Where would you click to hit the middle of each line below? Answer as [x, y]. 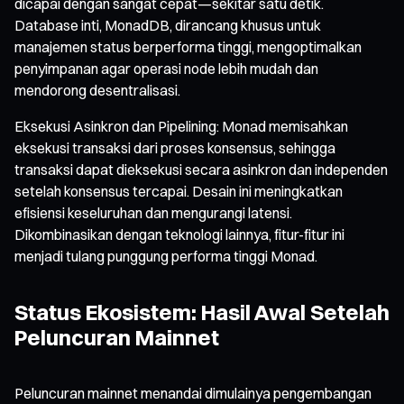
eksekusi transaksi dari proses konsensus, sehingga [175, 147]
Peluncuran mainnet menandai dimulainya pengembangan [193, 393]
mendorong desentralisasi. [97, 90]
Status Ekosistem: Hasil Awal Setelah [202, 312]
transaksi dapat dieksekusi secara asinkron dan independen [201, 169]
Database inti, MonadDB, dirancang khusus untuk [168, 25]
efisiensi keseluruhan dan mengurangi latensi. [153, 212]
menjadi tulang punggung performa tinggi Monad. [166, 256]
